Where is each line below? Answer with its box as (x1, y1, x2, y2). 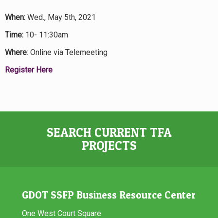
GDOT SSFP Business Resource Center (22, 189, 196, 201)
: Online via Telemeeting (27, 48, 108, 57)
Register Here (5, 65, 53, 74)
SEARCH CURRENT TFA (46, 125, 172, 140)
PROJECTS (81, 138, 137, 153)
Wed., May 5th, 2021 (25, 13, 96, 22)
